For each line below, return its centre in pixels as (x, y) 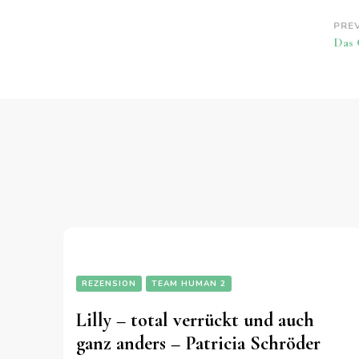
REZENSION (109, 284)
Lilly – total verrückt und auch (195, 321)
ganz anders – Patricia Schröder (198, 344)
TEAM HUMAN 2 (189, 284)
